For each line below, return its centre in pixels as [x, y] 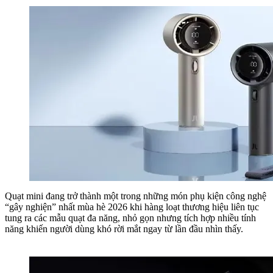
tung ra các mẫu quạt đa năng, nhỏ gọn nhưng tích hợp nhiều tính [130, 218]
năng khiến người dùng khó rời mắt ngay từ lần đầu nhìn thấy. [124, 229]
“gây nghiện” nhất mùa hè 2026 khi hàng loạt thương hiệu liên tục [132, 207]
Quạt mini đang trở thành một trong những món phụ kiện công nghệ [136, 196]
